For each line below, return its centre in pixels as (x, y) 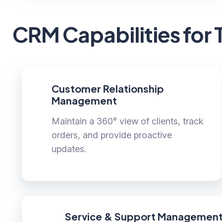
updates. (69, 149)
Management (84, 101)
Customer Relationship (108, 89)
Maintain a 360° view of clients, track (127, 121)
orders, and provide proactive (111, 135)
